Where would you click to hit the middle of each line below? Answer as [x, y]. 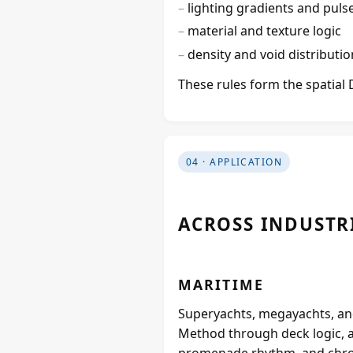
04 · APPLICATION [234, 162]
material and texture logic [264, 31]
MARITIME [221, 284]
